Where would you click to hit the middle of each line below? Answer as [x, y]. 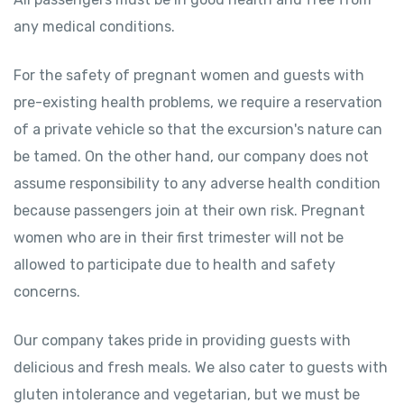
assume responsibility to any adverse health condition [197, 184]
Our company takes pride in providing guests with [182, 340]
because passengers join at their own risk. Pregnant [189, 211]
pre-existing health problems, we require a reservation [198, 102]
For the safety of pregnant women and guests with [189, 75]
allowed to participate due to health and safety [174, 265]
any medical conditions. [94, 27]
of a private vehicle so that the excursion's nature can [198, 129]
